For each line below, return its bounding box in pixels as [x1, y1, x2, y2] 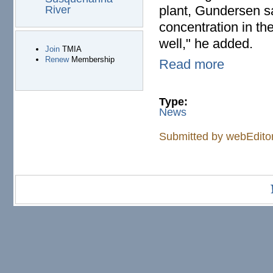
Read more [159, 56, 225, 72]
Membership [68, 55, 115, 65]
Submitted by [159, 130, 227, 143]
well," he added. [159, 36, 253, 52]
